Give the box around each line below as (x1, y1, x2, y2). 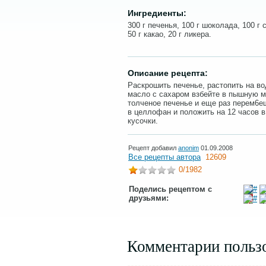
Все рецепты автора (128, 153, 201, 161)
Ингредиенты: (128, 8, 186, 18)
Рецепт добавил (128, 144, 178, 151)
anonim (178, 144, 199, 151)
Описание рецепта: (128, 68, 208, 78)
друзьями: (129, 194, 169, 202)
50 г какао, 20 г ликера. (128, 30, 211, 39)
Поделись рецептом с (129, 185, 212, 194)
